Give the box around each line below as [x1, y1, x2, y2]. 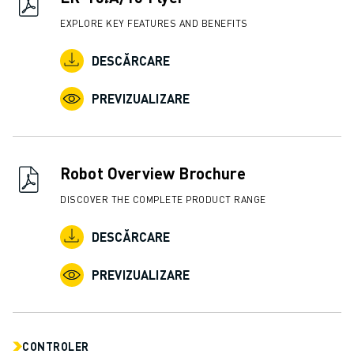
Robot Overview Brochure [60, 163, 246, 184]
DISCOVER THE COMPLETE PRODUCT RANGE [60, 194, 266, 206]
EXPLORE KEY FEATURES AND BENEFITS [60, 17, 248, 30]
